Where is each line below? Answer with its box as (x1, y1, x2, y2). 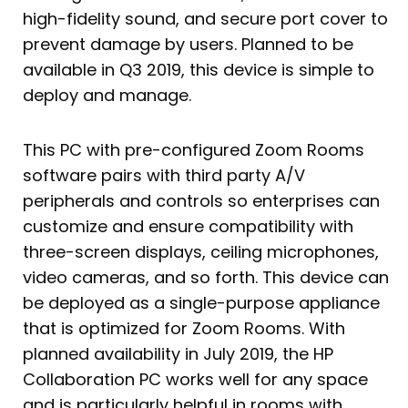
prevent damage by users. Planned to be (23, 33, 353, 56)
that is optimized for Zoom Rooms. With (23, 316, 345, 340)
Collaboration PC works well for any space (23, 367, 368, 391)
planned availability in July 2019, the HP (23, 342, 333, 365)
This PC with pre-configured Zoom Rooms (23, 138, 364, 161)
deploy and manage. (23, 84, 191, 107)
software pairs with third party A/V (23, 163, 305, 187)
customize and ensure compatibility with (23, 214, 353, 238)
